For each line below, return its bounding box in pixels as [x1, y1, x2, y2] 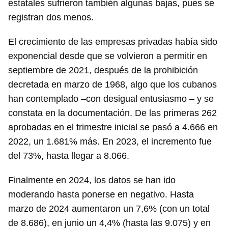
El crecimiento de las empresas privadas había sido [8, 37, 217, 47]
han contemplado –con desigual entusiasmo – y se [8, 94, 214, 104]
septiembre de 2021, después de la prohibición [8, 65, 198, 76]
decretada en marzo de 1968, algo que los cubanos [8, 79, 217, 90]
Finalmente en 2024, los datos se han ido [8, 175, 176, 186]
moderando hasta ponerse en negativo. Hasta [8, 189, 194, 200]
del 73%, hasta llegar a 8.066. [8, 151, 132, 161]
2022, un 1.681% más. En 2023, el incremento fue [8, 136, 212, 147]
